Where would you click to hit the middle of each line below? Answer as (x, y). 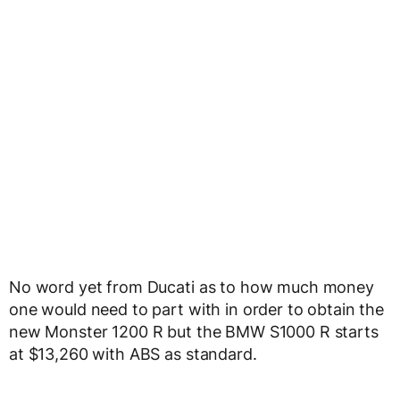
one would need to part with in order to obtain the (196, 309)
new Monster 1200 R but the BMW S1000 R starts (194, 332)
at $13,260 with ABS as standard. (133, 354)
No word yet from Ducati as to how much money (192, 287)
